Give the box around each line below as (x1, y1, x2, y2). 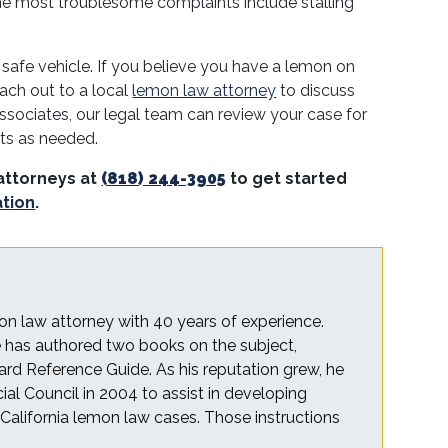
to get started (226, 169, 348, 188)
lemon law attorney (132, 81, 277, 100)
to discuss (276, 81, 356, 100)
